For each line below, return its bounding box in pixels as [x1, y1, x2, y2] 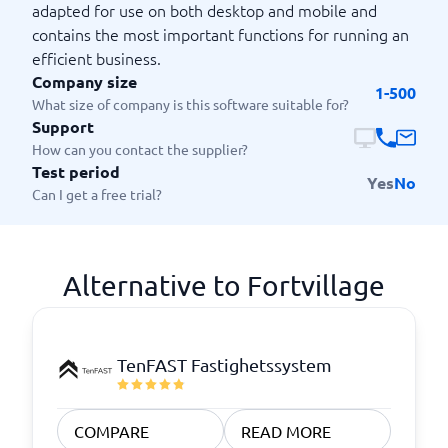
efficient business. [32, 47, 161, 69]
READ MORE [241, 421, 331, 441]
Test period [32, 161, 120, 182]
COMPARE [74, 421, 149, 441]
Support [32, 116, 94, 137]
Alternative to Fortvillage [63, 269, 385, 302]
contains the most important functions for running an [32, 23, 409, 45]
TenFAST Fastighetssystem [117, 353, 332, 375]
